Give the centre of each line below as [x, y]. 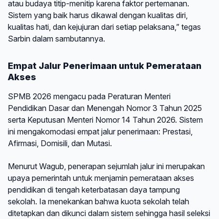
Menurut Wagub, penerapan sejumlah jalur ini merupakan [106, 166]
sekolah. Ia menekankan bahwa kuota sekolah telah [99, 201]
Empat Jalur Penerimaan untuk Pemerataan [105, 66]
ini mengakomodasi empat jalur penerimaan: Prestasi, [100, 132]
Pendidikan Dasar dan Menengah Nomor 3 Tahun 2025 [105, 108]
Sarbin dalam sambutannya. [56, 39]
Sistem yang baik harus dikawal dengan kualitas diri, [98, 15]
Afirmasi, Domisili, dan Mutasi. [60, 143]
